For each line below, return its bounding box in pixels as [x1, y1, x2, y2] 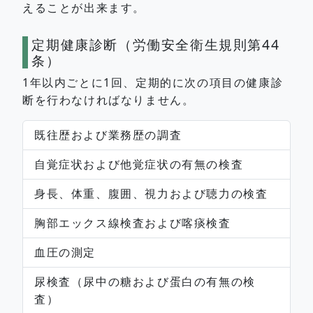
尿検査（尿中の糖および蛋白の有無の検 [34, 274, 256, 290]
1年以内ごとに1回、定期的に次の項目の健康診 [22, 75, 284, 91]
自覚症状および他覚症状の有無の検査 [34, 156, 244, 173]
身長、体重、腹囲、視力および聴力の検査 [34, 186, 268, 202]
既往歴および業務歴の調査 [34, 127, 182, 143]
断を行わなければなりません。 [22, 92, 195, 108]
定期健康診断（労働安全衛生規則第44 [31, 35, 280, 54]
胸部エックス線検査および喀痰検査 [34, 215, 231, 231]
